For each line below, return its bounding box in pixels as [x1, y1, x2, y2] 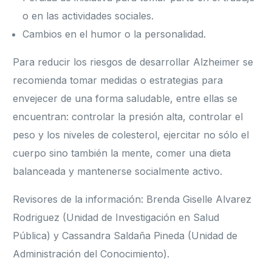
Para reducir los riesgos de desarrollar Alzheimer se [13, 56, 254, 69]
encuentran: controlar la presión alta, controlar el [13, 110, 243, 123]
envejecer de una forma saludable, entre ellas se [13, 92, 238, 105]
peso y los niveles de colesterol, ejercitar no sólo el [13, 129, 250, 141]
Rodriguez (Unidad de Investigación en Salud [13, 211, 220, 224]
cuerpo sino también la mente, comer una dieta [13, 147, 231, 160]
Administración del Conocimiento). [13, 248, 170, 260]
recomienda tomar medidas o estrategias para [13, 74, 223, 87]
